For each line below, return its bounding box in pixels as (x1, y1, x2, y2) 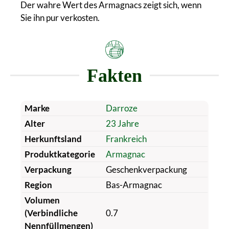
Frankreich (105, 133, 147, 144)
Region (24, 179, 52, 190)
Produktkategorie (24, 148, 95, 159)
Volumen (24, 194, 60, 205)
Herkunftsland (24, 133, 82, 144)
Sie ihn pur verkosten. (20, 12, 100, 23)
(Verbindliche (24, 207, 78, 218)
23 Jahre (105, 118, 139, 129)
